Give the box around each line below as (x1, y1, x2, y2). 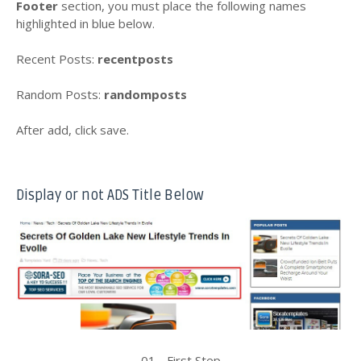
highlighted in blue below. (16, 15, 155, 31)
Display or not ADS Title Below (16, 186, 204, 204)
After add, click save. (16, 121, 129, 138)
